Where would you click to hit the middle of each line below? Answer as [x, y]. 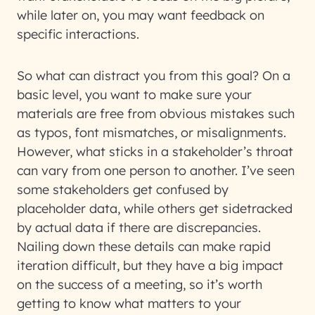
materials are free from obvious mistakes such [156, 114]
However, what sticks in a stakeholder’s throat [155, 152]
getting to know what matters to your [129, 303]
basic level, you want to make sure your [134, 95]
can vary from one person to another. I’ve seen [156, 171]
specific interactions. [80, 34]
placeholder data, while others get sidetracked [155, 208]
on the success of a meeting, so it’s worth [140, 284]
